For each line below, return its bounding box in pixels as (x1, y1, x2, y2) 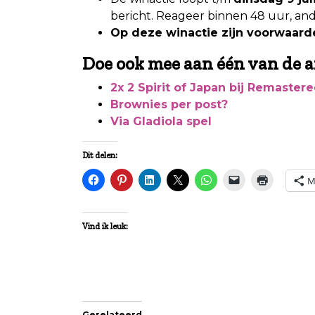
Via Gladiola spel (110, 114, 212, 128)
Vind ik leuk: (82, 221, 128, 231)
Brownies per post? (110, 97, 228, 111)
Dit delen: (82, 150, 117, 160)
